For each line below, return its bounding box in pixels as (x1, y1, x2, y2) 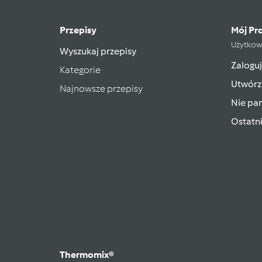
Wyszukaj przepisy (60, 46, 136, 57)
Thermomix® (60, 249, 114, 260)
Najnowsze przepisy (60, 83, 143, 94)
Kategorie (60, 64, 101, 75)
